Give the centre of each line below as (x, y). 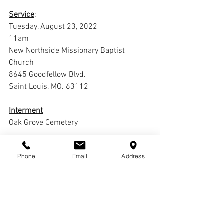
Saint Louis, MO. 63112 (49, 87)
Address (133, 156)
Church (21, 63)
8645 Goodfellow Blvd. (48, 75)
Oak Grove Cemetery (43, 123)
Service (22, 15)
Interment (26, 111)
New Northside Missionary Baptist (68, 51)
